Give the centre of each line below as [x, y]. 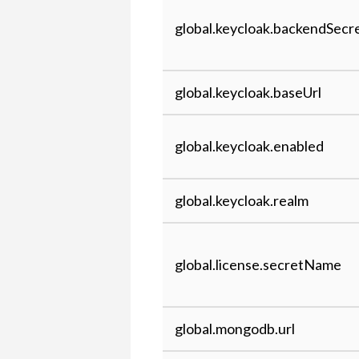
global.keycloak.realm [242, 200]
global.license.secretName [258, 264]
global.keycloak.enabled [250, 146]
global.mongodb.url [235, 329]
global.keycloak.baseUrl [248, 92]
